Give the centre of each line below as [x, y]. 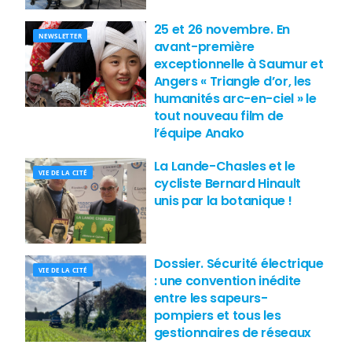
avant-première [204, 46]
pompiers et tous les [217, 316]
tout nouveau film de [218, 115]
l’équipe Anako [199, 133]
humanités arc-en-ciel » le [235, 98]
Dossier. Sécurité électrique [238, 264]
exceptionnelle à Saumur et [238, 64]
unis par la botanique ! [223, 200]
